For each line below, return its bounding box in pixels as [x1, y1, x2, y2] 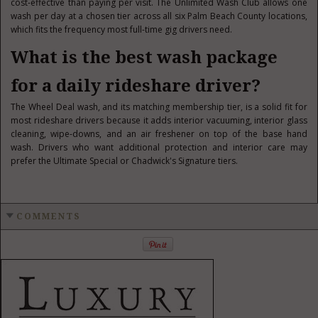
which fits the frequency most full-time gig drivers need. [11, 23, 233, 35]
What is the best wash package [11, 48, 278, 67]
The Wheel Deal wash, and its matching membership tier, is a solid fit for [11, 101, 307, 113]
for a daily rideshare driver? [11, 76, 261, 96]
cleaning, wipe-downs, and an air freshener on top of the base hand [11, 128, 307, 140]
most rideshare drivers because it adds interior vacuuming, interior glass [11, 114, 307, 126]
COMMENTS [16, 212, 81, 221]
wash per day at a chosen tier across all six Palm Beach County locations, [11, 10, 307, 22]
